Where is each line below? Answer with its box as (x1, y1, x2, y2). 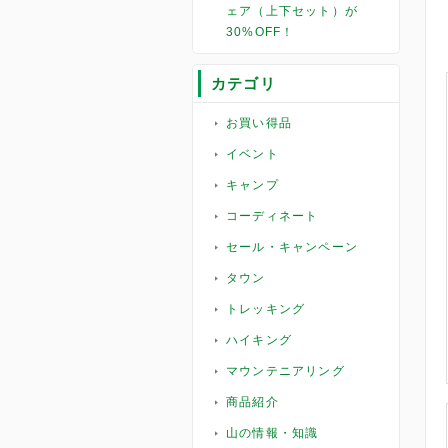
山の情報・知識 (226, 426, 319, 440)
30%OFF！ (226, 25, 295, 39)
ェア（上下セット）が (226, 4, 358, 18)
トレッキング (226, 302, 306, 316)
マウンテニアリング (226, 364, 345, 378)
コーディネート (226, 209, 319, 223)
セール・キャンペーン (226, 240, 358, 254)
